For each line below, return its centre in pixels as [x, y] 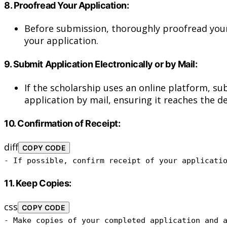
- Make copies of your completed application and [113, 220]
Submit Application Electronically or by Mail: [105, 64]
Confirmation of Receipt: [69, 124]
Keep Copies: [44, 183]
